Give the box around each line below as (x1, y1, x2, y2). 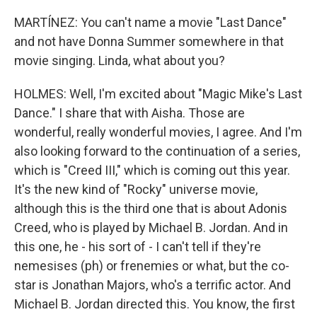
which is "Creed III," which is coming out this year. (14, 163, 290, 178)
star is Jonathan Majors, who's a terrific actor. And (14, 277, 291, 292)
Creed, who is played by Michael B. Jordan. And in (14, 220, 288, 235)
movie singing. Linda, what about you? (14, 53, 225, 68)
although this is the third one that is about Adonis (14, 201, 287, 216)
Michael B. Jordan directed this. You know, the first (14, 296, 295, 311)
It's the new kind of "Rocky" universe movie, (14, 182, 258, 197)
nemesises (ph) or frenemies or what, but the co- (14, 258, 289, 273)
